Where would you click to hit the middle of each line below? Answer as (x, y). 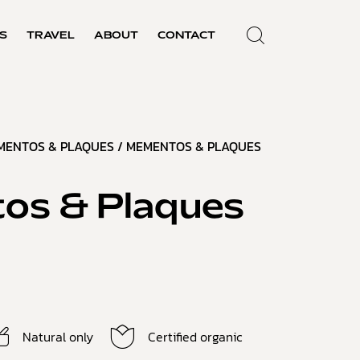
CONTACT (186, 36)
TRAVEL (51, 36)
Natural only (57, 336)
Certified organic (194, 336)
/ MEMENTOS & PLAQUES (188, 146)
